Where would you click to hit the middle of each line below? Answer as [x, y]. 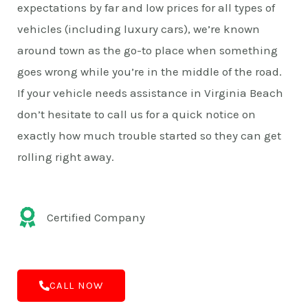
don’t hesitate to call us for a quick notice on [136, 114]
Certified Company [96, 217]
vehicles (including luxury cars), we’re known [139, 29]
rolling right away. [67, 156]
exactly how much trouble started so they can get [149, 135]
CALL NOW [76, 285]
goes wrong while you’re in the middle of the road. [150, 71]
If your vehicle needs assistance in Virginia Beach [150, 92]
